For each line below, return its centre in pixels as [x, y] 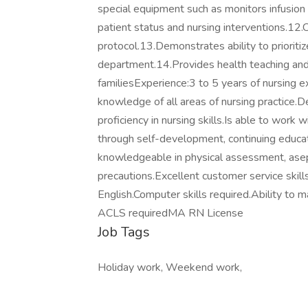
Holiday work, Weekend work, [170, 267]
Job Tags [124, 232]
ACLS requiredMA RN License [170, 213]
